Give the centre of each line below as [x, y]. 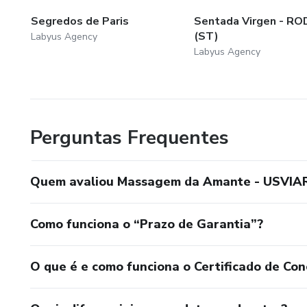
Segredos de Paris [80, 21]
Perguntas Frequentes [130, 137]
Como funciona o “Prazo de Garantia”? [147, 224]
